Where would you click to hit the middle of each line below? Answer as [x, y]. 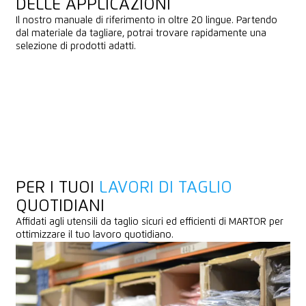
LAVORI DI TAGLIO [165, 188]
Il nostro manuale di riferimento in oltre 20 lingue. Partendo [146, 21]
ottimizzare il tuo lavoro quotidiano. [94, 235]
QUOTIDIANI [60, 207]
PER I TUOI [57, 188]
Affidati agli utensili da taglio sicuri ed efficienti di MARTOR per [149, 222]
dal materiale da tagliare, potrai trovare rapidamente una [141, 34]
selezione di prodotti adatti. [75, 47]
